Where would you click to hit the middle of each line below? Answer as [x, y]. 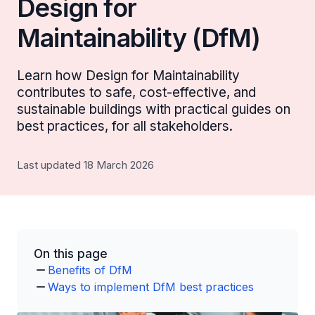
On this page [71, 254]
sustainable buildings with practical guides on [154, 109]
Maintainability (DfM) [139, 38]
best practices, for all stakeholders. [125, 126]
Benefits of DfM [90, 270]
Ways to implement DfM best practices [151, 287]
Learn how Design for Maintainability [128, 76]
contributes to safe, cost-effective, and [136, 92]
